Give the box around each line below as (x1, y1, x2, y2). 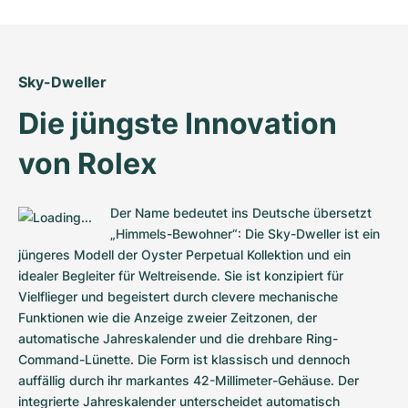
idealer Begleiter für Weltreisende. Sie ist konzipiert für (18, 267, 343, 283)
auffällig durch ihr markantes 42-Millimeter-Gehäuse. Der (18, 372, 359, 388)
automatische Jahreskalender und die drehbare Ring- (18, 330, 338, 346)
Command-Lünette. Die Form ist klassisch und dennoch (18, 351, 350, 367)
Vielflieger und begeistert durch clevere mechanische (18, 288, 338, 304)
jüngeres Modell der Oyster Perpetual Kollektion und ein (18, 246, 351, 262)
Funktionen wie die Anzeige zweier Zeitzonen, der (18, 309, 317, 325)
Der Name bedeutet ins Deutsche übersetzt (110, 204, 372, 220)
